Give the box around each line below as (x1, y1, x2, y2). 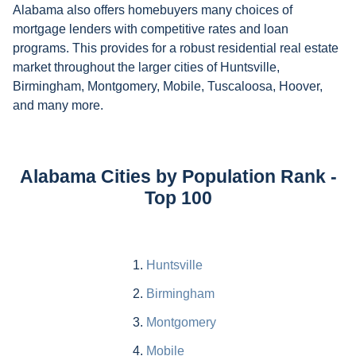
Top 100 (144, 188, 212, 209)
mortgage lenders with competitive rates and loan (13, 22, 288, 37)
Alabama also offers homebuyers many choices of (13, 3, 292, 17)
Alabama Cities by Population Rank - (19, 167, 337, 188)
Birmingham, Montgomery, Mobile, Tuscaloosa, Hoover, (13, 79, 323, 94)
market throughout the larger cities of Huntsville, (13, 60, 280, 75)
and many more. (13, 99, 106, 113)
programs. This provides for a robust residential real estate (13, 41, 339, 56)
